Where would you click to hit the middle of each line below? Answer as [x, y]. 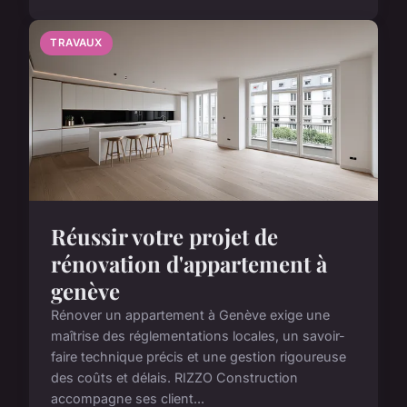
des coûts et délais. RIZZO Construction [174, 378]
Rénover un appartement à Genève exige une [190, 315]
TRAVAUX [76, 42]
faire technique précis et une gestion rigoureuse [199, 357]
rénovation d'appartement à [189, 264]
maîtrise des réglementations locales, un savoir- [198, 336]
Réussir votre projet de [164, 237]
